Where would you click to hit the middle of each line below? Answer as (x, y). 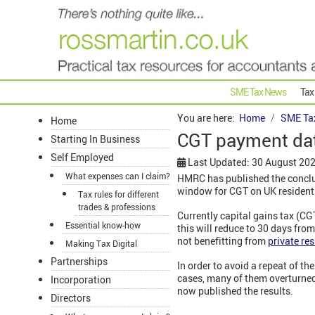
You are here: (208, 118)
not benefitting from (223, 241)
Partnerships (79, 262)
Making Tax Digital (101, 244)
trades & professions (117, 207)
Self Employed (82, 157)
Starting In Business (95, 139)
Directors (71, 298)
